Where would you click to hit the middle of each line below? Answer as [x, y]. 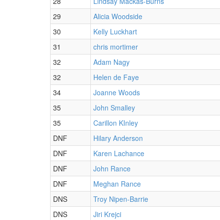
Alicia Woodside [118, 16]
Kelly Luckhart [115, 31]
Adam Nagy [111, 62]
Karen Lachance [119, 153]
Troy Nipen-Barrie [121, 199]
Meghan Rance [117, 183]
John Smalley [114, 107]
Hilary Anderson [118, 138]
